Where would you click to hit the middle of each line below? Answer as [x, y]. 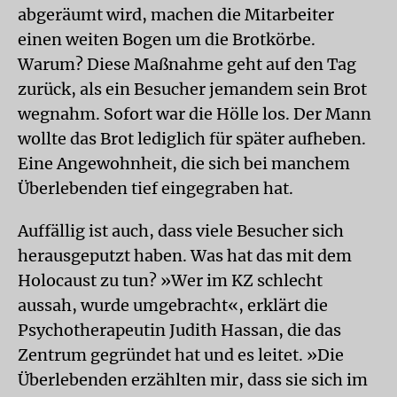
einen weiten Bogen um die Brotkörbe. [167, 39]
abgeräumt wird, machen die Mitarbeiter [176, 15]
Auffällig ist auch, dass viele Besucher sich [181, 231]
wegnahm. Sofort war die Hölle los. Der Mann [195, 114]
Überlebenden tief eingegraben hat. [156, 188]
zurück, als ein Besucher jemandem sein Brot [192, 89]
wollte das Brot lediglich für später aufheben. [192, 139]
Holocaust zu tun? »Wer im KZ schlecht [170, 280]
